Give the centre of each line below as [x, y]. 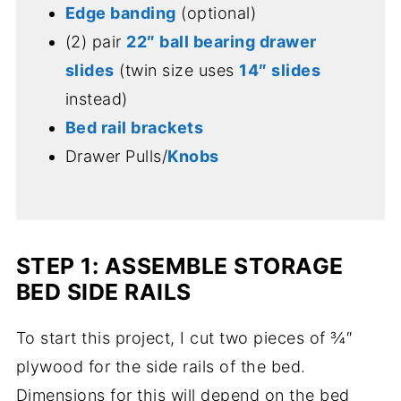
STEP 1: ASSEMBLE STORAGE [179, 265]
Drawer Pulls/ [116, 156]
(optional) [216, 13]
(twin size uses [177, 70]
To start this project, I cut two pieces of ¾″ [184, 337]
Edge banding [120, 13]
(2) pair [96, 41]
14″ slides [280, 70]
